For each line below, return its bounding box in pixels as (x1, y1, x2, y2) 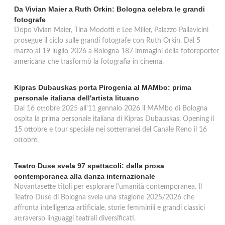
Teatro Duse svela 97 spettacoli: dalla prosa (14, 162, 164, 170)
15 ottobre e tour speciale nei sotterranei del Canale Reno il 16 (14, 126, 207, 133)
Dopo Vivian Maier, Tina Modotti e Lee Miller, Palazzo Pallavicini (14, 27, 208, 34)
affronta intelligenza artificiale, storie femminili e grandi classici (14, 204, 205, 211)
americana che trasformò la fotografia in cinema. (14, 58, 164, 65)
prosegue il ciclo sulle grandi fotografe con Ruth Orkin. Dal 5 (14, 37, 200, 44)
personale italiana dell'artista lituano (14, 94, 139, 102)
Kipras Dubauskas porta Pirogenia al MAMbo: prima (14, 83, 191, 91)
